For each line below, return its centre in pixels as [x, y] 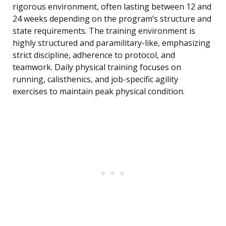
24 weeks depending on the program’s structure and [112, 19]
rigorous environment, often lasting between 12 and [112, 7]
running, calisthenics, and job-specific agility [95, 79]
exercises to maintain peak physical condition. [99, 92]
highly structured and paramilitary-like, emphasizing [111, 43]
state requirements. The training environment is [104, 31]
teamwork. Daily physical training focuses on [97, 67]
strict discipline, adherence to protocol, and [94, 55]
